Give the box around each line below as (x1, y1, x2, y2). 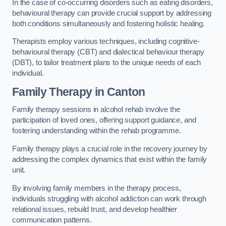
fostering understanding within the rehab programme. (12, 127, 181, 135)
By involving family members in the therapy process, (12, 184, 181, 192)
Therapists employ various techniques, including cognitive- (12, 37, 200, 46)
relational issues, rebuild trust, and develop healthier (12, 205, 178, 213)
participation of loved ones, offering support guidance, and (12, 116, 196, 125)
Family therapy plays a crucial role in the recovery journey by (12, 144, 207, 153)
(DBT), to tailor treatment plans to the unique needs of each (12, 59, 201, 67)
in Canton (92, 85, 145, 98)
